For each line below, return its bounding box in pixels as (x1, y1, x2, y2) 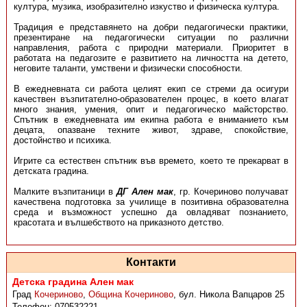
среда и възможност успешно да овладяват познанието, (13, 207, 289, 217)
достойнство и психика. (13, 135, 112, 145)
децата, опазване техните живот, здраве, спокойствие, (13, 125, 289, 135)
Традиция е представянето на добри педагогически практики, (13, 22, 289, 32)
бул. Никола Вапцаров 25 (179, 289, 285, 299)
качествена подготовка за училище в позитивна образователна (13, 197, 289, 207)
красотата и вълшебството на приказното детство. (13, 217, 224, 228)
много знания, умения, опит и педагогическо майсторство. (13, 104, 289, 114)
